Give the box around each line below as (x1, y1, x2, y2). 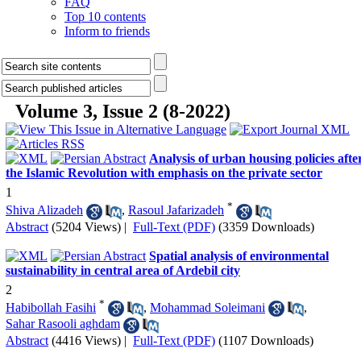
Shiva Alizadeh (6, 203, 83, 218)
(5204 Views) (52, 219, 121, 234)
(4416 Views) (52, 333, 121, 347)
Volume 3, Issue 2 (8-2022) (15, 101, 230, 122)
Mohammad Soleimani (150, 300, 265, 314)
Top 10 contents (64, 10, 146, 23)
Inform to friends (64, 24, 150, 38)
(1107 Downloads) (218, 333, 313, 347)
